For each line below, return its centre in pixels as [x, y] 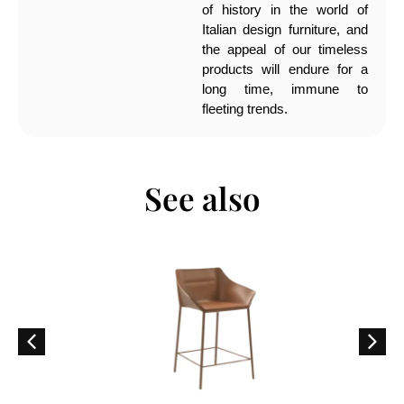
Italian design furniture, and [285, 29]
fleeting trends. [245, 108]
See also [202, 197]
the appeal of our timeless [285, 49]
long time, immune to [285, 88]
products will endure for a [285, 69]
